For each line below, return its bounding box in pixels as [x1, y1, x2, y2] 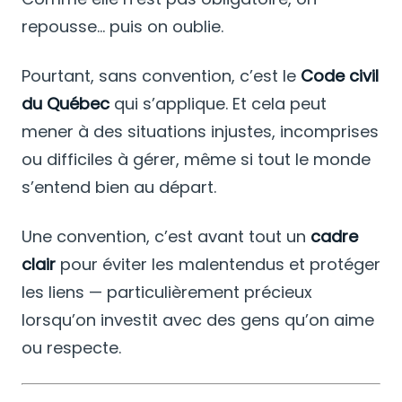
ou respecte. [22, 336, 121, 359]
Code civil [301, 64, 379, 87]
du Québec [22, 92, 109, 115]
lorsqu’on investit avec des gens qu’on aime [22, 308, 374, 331]
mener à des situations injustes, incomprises [22, 119, 379, 143]
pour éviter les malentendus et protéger [56, 252, 380, 275]
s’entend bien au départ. [22, 175, 216, 198]
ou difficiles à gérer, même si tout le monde [22, 147, 371, 170]
